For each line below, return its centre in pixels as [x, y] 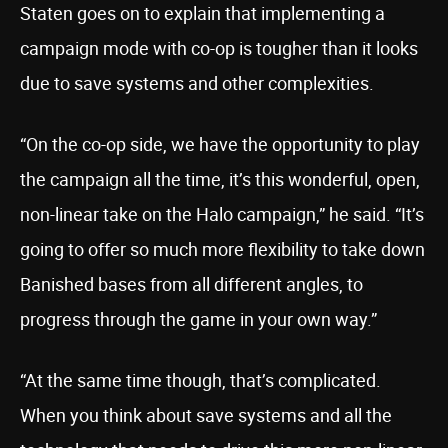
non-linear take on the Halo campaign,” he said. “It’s [222, 214]
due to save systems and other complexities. [197, 83]
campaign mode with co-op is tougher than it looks [219, 48]
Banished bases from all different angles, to [191, 284]
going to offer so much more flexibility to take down [222, 249]
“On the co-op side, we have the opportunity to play [220, 144]
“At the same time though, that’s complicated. [200, 380]
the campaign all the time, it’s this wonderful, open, [220, 179]
